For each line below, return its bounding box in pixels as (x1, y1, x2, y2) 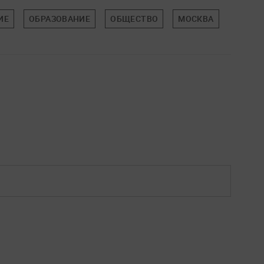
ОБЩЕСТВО (110, 12, 159, 24)
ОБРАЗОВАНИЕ (29, 12, 91, 24)
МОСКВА (178, 12, 214, 24)
